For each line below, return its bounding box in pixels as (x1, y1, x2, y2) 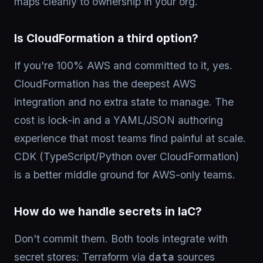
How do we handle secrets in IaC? (14, 204, 202, 218)
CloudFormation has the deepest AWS (14, 77, 196, 90)
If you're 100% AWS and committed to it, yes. (14, 59, 232, 72)
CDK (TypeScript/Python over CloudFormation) (14, 150, 239, 163)
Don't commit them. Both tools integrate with (14, 232, 228, 245)
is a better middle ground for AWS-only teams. (14, 168, 235, 181)
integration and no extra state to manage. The (14, 96, 234, 108)
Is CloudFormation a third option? (14, 31, 198, 45)
